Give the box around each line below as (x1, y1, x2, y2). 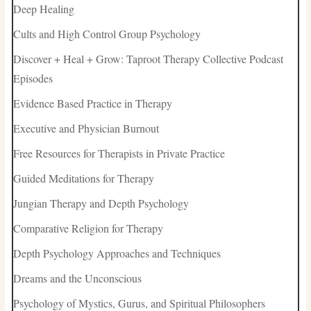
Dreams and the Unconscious (12, 271, 142, 286)
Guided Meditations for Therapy (12, 171, 154, 186)
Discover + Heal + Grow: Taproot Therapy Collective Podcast (12, 51, 283, 67)
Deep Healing (12, 1, 74, 17)
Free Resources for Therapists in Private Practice (12, 146, 225, 161)
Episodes (12, 71, 53, 86)
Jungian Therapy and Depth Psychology (12, 196, 189, 211)
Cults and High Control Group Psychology (12, 26, 201, 42)
